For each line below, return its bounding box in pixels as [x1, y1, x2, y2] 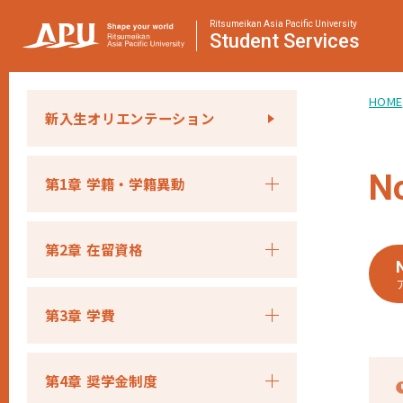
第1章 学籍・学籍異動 [45, 174, 185, 193]
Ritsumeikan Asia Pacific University [209, 19, 357, 29]
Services [282, 30, 360, 52]
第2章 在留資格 [45, 239, 143, 259]
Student [209, 30, 279, 52]
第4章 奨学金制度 [45, 371, 157, 390]
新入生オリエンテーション [45, 108, 215, 128]
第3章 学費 [45, 305, 115, 325]
